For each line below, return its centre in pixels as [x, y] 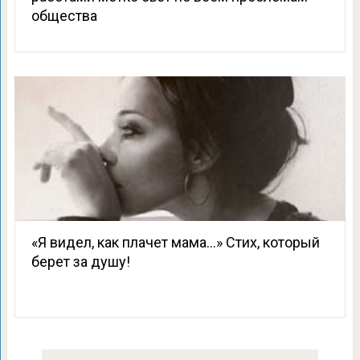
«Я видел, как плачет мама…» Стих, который [175, 242]
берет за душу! [80, 262]
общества [64, 16]
